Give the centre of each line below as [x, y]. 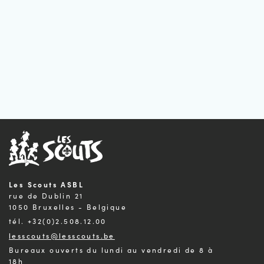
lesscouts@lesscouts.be [62, 235]
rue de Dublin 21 [46, 196]
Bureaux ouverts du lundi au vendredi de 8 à [111, 250]
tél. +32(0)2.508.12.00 [58, 221]
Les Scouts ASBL [46, 184]
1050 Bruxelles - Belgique [68, 207]
